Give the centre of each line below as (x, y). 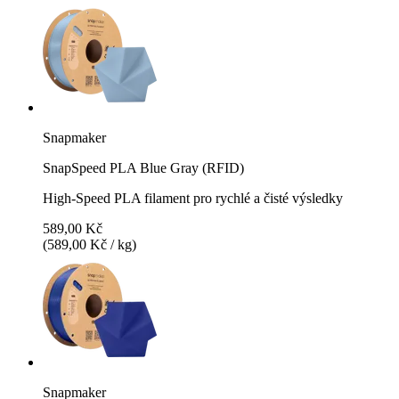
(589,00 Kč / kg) (90, 244)
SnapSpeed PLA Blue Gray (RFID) (143, 167)
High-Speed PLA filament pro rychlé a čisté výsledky (193, 198)
